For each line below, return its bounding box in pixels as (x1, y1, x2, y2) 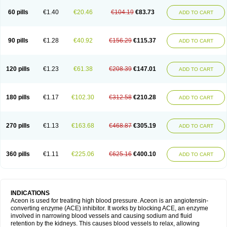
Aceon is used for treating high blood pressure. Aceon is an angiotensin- (11, 197, 208, 204)
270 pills (6, 122, 30, 129)
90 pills (8, 37, 28, 44)
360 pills (6, 150, 30, 158)
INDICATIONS (11, 190, 50, 197)
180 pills (6, 94, 30, 101)
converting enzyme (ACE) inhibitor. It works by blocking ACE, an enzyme (11, 205, 208, 212)
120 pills (6, 65, 30, 72)
